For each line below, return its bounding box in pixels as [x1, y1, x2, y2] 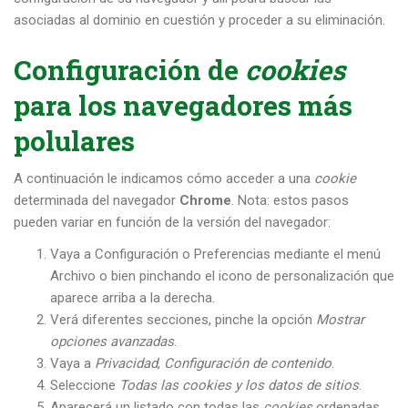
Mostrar [316, 311, 364, 328]
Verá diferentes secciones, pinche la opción [50, 311, 316, 328]
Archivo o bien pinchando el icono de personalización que [50, 267, 394, 284]
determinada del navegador [14, 191, 179, 209]
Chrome [179, 191, 231, 209]
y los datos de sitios [231, 376, 359, 393]
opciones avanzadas [50, 332, 174, 350]
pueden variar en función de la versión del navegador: [14, 213, 331, 230]
